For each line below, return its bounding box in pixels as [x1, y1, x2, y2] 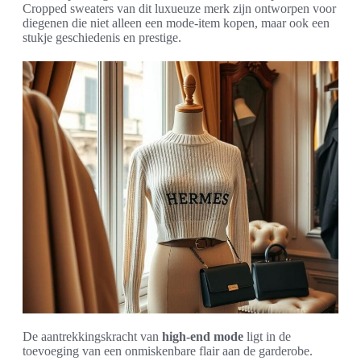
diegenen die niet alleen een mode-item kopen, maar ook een [23, 15, 330, 30]
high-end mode [162, 329, 243, 343]
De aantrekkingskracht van [23, 329, 162, 343]
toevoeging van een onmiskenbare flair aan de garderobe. [23, 343, 313, 358]
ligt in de [243, 329, 291, 343]
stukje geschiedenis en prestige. [23, 30, 181, 44]
